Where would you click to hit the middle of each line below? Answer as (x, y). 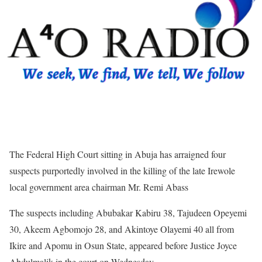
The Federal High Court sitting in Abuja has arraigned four (118, 154)
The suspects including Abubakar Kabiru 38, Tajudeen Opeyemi (128, 213)
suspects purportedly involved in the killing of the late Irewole (122, 170)
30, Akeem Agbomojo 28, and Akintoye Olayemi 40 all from (122, 229)
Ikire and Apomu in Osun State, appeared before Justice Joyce (123, 245)
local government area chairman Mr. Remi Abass (99, 187)
